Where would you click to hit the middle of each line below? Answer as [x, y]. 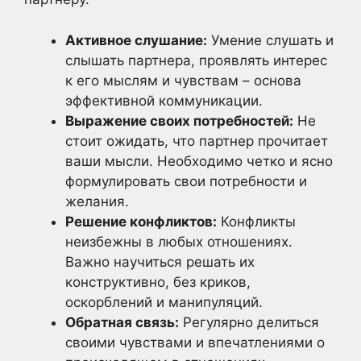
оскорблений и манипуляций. [164, 302]
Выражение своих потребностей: [179, 120]
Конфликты [256, 221]
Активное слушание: [136, 40]
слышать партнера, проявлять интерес [196, 60]
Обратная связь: [122, 322]
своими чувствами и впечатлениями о [195, 342]
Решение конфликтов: [141, 221]
